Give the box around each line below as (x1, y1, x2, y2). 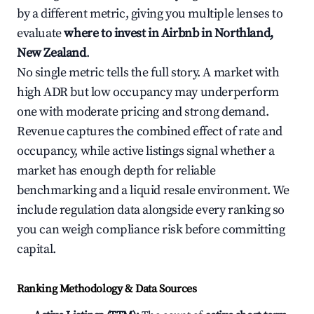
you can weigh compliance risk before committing (17, 221, 285, 238)
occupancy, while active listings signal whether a (17, 143, 275, 159)
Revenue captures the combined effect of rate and (17, 123, 282, 139)
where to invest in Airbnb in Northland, (64, 25, 273, 41)
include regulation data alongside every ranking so (17, 202, 285, 218)
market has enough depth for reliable (17, 163, 216, 179)
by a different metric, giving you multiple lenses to (17, 6, 283, 22)
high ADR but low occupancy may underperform (17, 84, 279, 100)
